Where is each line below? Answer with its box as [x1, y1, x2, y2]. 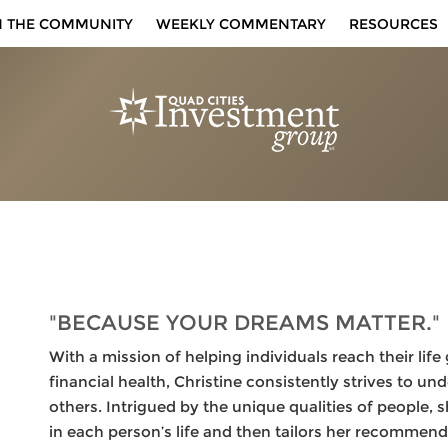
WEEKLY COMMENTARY [156, 15, 326, 33]
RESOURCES [349, 15, 438, 33]
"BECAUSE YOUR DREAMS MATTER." [49, 310, 441, 335]
